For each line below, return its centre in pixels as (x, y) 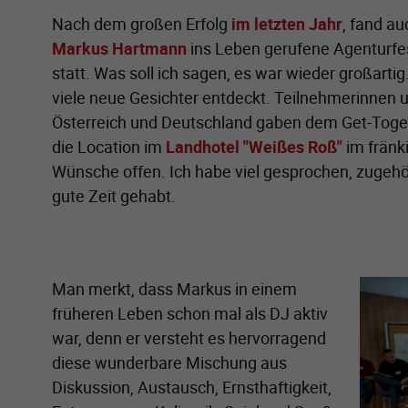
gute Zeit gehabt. (114, 195)
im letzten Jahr (287, 23)
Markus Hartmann (119, 48)
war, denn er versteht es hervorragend (189, 337)
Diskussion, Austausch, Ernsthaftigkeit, (192, 387)
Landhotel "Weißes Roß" (254, 146)
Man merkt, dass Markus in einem (174, 288)
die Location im (109, 146)
